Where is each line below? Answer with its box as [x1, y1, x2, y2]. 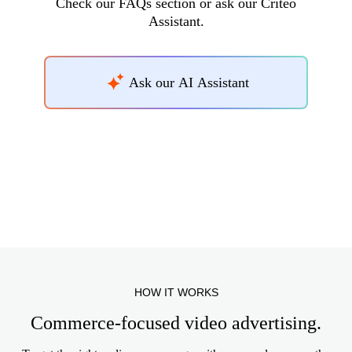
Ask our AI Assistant [128, 74, 249, 90]
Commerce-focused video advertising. [31, 313, 321, 333]
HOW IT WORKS [134, 286, 218, 299]
